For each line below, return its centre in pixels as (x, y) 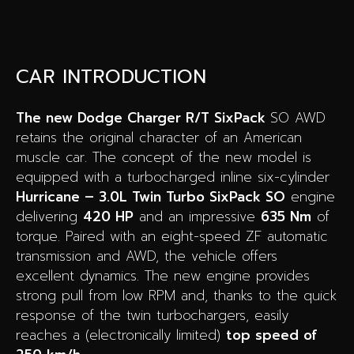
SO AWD (298, 117)
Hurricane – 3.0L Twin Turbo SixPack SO (151, 196)
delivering (49, 216)
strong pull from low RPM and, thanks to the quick (176, 295)
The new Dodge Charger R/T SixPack (143, 117)
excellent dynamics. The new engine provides (163, 275)
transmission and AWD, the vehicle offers (147, 256)
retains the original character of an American (159, 137)
